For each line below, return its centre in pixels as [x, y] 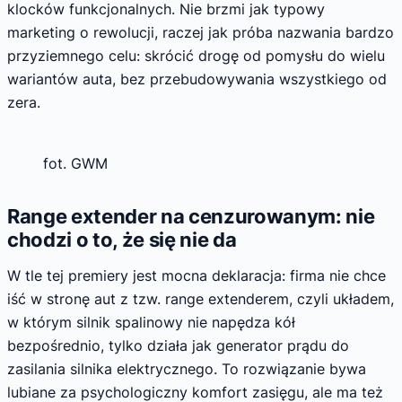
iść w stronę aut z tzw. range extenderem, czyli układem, [201, 298]
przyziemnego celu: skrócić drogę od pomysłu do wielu [196, 55]
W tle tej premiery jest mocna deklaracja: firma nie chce [197, 275]
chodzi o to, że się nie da [122, 239]
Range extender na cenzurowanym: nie [191, 216]
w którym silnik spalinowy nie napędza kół [151, 322]
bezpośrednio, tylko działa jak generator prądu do [178, 345]
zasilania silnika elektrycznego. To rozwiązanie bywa [187, 368]
